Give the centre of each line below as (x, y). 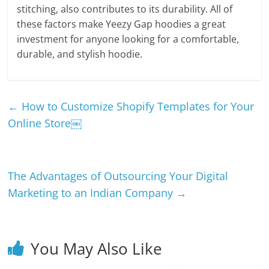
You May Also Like (97, 249)
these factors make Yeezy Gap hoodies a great (122, 24)
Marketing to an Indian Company (92, 193)
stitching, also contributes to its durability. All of (125, 9)
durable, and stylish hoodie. (80, 54)
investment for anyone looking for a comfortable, (128, 39)
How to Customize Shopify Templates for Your (137, 106)
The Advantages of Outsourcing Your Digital (118, 176)
